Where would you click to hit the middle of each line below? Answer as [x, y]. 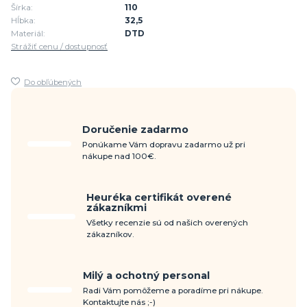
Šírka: [22, 8]
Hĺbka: [23, 21]
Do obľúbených [53, 83]
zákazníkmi [116, 208]
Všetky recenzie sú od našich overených [167, 223]
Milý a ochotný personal [146, 276]
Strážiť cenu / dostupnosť [59, 47]
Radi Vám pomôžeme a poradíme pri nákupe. [173, 291]
